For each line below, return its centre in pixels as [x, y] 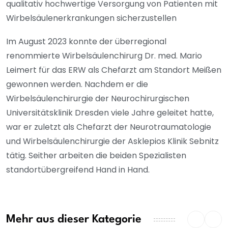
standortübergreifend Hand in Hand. [80, 169]
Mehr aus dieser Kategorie [74, 220]
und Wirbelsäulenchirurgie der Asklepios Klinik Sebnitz [112, 141]
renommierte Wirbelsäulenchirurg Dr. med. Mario [104, 55]
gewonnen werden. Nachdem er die [77, 84]
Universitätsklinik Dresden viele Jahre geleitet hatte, [110, 112]
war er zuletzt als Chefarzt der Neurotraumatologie [109, 127]
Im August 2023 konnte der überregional [86, 41]
